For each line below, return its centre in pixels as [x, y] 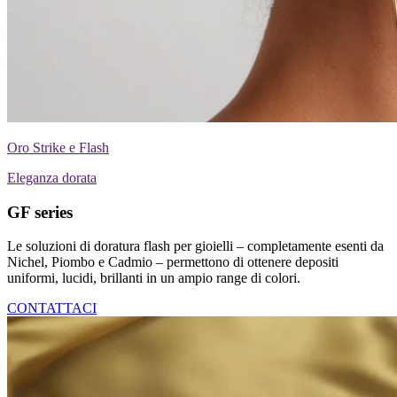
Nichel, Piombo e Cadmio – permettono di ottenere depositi [173, 262]
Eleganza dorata [52, 177]
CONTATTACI [52, 308]
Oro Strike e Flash [58, 147]
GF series [40, 212]
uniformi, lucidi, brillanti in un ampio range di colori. [154, 278]
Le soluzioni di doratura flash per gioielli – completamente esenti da [195, 246]
